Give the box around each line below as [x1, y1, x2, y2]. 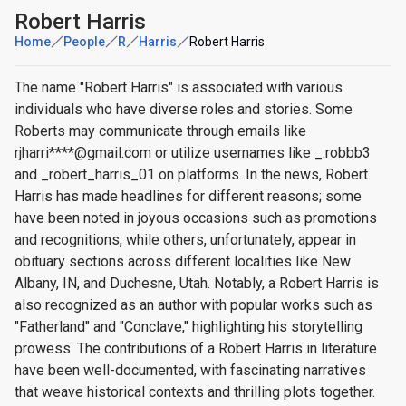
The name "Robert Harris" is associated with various [14, 79, 343, 96]
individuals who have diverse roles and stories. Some [14, 101, 353, 118]
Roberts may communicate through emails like [14, 122, 306, 140]
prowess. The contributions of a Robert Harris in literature [14, 340, 377, 357]
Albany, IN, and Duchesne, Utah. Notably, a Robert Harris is [14, 275, 379, 292]
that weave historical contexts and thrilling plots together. [14, 383, 375, 401]
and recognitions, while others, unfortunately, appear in [14, 231, 356, 248]
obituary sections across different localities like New [14, 253, 351, 270]
